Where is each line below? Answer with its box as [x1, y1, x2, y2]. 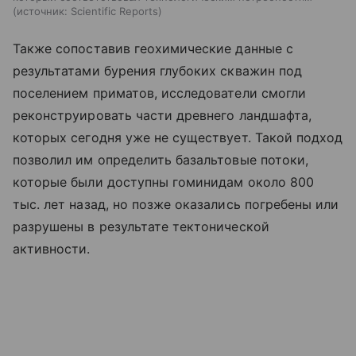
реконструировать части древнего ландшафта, [13, 107, 312, 124]
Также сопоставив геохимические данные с [13, 41, 293, 57]
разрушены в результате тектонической [13, 219, 269, 235]
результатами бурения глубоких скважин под [13, 63, 302, 79]
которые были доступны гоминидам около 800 [13, 174, 314, 191]
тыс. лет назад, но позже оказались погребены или [13, 196, 339, 213]
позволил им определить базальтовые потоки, [13, 152, 309, 168]
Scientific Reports [71, 5, 158, 18]
